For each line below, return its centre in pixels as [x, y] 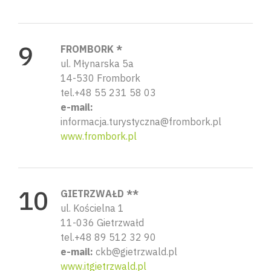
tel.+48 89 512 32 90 [108, 237]
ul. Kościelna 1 [92, 208]
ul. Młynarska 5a [97, 63]
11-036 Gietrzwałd [102, 222]
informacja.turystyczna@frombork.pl [141, 121]
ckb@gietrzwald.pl [135, 251]
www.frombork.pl [99, 136]
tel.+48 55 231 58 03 [108, 92]
